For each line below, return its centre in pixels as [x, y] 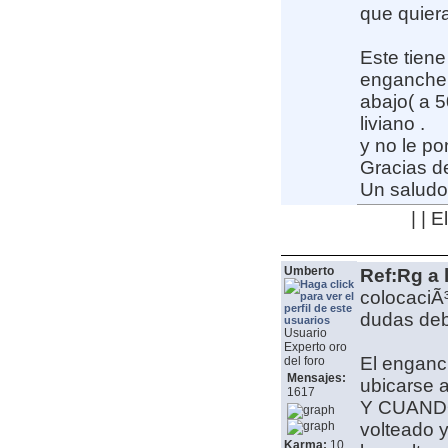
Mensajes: [316, 378]
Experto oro [315, 347]
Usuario [305, 333]
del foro [304, 361]
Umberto [308, 271]
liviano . [392, 124]
